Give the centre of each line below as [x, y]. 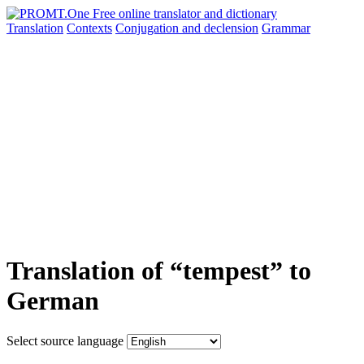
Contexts [89, 28]
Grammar [286, 28]
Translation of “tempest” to [159, 271]
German [53, 301]
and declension [220, 28]
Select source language [65, 340]
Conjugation [149, 28]
